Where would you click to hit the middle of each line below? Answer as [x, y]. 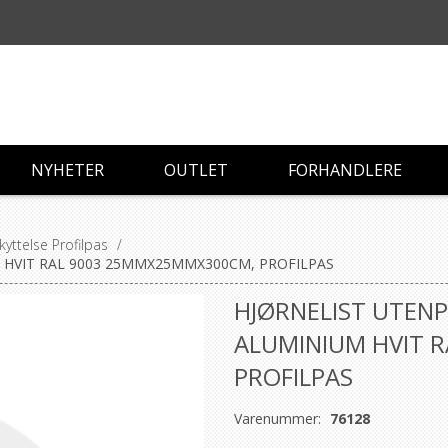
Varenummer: [277, 418]
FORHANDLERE [345, 170]
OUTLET [196, 170]
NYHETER [67, 170]
